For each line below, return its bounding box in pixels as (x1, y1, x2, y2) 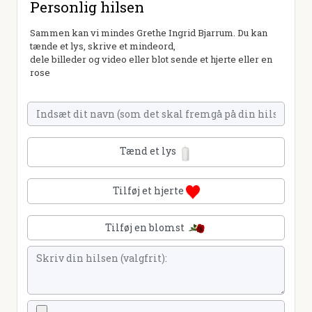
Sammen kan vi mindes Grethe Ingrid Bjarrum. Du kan (30, 26, 267, 40)
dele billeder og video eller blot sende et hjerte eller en (30, 53, 272, 66)
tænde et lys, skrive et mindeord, (30, 40, 175, 53)
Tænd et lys (120, 144, 178, 158)
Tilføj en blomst (104, 220, 187, 234)
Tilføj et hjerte (112, 184, 186, 198)
